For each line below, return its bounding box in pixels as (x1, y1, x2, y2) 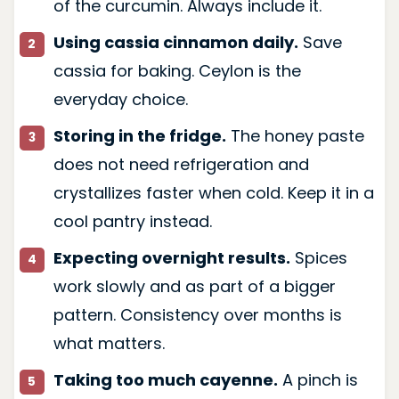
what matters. (53, 331, 165, 354)
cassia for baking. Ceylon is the (53, 59, 301, 82)
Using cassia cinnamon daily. (53, 30, 298, 53)
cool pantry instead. (53, 209, 212, 232)
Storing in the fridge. (53, 124, 226, 147)
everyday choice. (53, 87, 188, 110)
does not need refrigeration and (53, 152, 309, 175)
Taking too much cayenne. (53, 368, 278, 391)
